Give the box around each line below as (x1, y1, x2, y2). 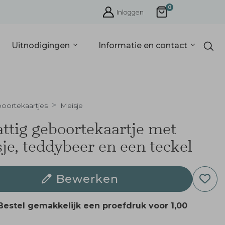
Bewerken (56, 172, 119, 186)
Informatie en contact (98, 40, 189, 50)
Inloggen (117, 8, 144, 16)
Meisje (60, 101, 83, 110)
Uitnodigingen (12, 40, 72, 50)
